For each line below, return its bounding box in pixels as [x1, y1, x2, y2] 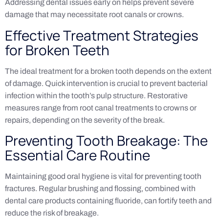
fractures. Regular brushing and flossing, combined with [5, 184, 196, 193]
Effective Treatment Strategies [5, 25, 198, 44]
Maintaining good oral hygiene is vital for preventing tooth [5, 172, 201, 180]
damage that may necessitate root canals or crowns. [5, 10, 184, 19]
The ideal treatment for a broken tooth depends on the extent [5, 66, 212, 75]
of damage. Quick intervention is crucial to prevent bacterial [5, 79, 208, 88]
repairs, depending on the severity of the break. [5, 115, 165, 124]
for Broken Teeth [5, 40, 109, 59]
